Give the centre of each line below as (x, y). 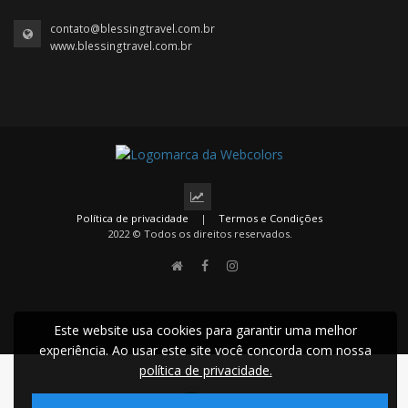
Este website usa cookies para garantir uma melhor (206, 330)
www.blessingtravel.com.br (121, 46)
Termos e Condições (270, 219)
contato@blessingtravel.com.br (133, 28)
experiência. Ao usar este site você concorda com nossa (206, 350)
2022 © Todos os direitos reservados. (199, 234)
